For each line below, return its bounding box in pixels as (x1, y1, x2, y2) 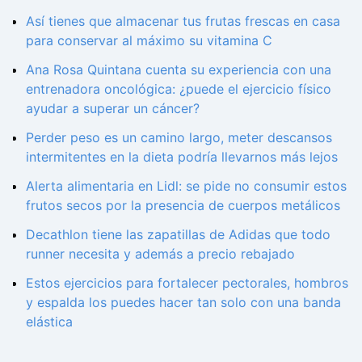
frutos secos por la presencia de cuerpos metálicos (26, 197, 340, 214)
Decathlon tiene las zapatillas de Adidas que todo (26, 226, 330, 243)
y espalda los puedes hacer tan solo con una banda (26, 294, 341, 311)
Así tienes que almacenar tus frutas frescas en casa (26, 13, 340, 30)
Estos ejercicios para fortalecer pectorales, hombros (26, 275, 348, 292)
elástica (26, 314, 73, 330)
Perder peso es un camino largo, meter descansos (26, 129, 332, 146)
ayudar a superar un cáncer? (26, 100, 200, 117)
